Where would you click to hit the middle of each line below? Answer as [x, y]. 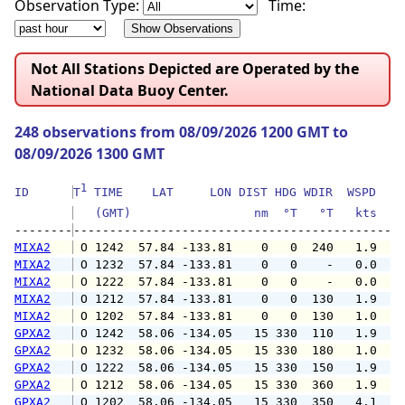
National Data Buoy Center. [130, 91]
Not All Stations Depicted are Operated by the [195, 69]
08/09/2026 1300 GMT [89, 154]
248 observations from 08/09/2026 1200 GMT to [181, 132]
